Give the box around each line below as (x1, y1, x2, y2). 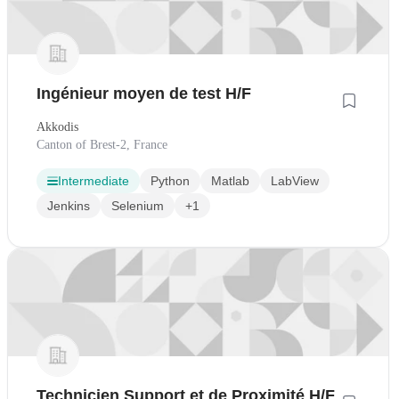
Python (151, 174, 190, 189)
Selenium (111, 199, 164, 214)
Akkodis (37, 120, 78, 134)
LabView (271, 174, 319, 189)
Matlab (211, 174, 249, 189)
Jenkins (47, 199, 90, 214)
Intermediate (58, 174, 129, 189)
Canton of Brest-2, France (37, 138, 167, 152)
